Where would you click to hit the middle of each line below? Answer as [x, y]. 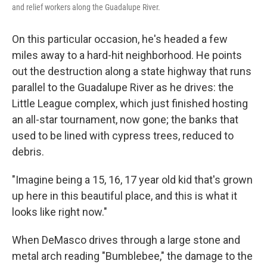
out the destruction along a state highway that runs [132, 71]
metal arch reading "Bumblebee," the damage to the [132, 256]
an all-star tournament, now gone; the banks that [125, 119]
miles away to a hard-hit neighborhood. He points [127, 55]
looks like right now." [60, 212]
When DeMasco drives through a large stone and [126, 240]
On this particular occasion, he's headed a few [120, 39]
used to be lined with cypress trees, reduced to [123, 135]
